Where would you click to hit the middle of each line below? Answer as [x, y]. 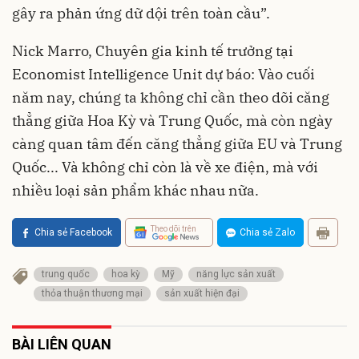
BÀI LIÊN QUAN [62, 345]
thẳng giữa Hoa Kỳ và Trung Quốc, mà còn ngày [172, 121]
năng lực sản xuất [236, 274]
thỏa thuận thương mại [92, 294]
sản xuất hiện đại [202, 294]
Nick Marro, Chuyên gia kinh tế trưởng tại [153, 51]
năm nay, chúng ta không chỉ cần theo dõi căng [171, 98]
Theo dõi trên [173, 228]
